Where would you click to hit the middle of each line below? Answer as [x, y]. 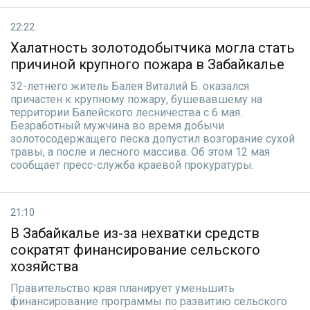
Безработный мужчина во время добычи [117, 126]
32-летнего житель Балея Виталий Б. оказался [130, 86]
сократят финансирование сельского [135, 250]
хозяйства [44, 266]
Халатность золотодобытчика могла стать [153, 48]
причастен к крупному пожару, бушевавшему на [136, 99]
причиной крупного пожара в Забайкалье [147, 64]
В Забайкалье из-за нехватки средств [135, 233]
